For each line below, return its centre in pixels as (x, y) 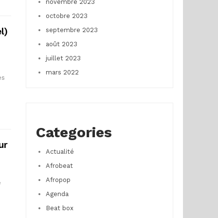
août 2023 (61, 44)
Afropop (58, 180)
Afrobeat (59, 165)
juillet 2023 (63, 58)
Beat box (59, 208)
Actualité (60, 151)
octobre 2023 (66, 16)
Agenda (57, 194)
